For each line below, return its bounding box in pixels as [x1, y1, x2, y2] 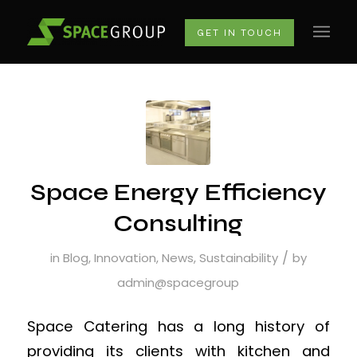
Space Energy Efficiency [29, 178, 327, 206]
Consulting [113, 209, 244, 237]
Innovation [93, 249, 156, 266]
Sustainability [198, 249, 278, 266]
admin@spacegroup [117, 274, 240, 291]
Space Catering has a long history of [26, 316, 331, 336]
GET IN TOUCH [197, 26, 283, 38]
